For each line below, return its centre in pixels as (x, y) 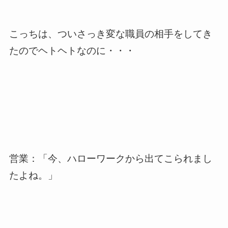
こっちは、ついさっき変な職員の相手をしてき (110, 34)
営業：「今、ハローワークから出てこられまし (110, 158)
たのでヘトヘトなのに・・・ (72, 50)
